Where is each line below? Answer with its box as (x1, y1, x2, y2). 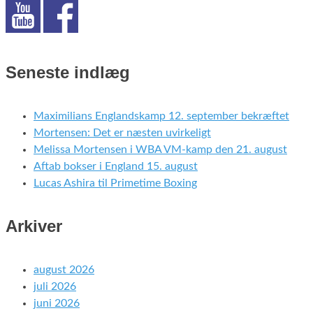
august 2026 (34, 264, 94, 275)
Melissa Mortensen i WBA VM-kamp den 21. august (34, 144, 287, 156)
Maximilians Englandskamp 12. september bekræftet (34, 110, 289, 122)
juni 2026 (34, 298, 80, 309)
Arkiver (6, 217, 62, 236)
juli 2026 (34, 281, 76, 292)
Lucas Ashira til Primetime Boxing (34, 177, 197, 189)
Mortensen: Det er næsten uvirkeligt (34, 127, 211, 139)
